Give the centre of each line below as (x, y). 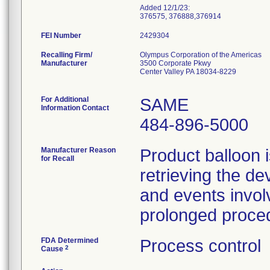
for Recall (58, 159)
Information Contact (75, 108)
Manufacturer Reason (78, 150)
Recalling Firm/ (67, 55)
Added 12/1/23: (165, 8)
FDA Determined (70, 240)
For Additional (65, 99)
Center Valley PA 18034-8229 (188, 72)
